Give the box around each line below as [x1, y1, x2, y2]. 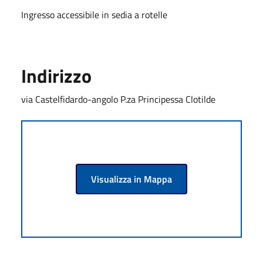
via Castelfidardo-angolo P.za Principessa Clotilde [21, 92, 215, 106]
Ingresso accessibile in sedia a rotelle [21, 7, 167, 22]
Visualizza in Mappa [91, 171, 172, 186]
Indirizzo [21, 61, 92, 90]
